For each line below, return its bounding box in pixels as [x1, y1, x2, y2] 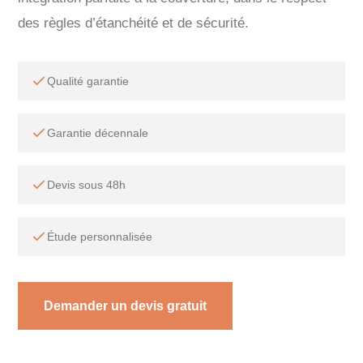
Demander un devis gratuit [44, 299, 207, 313]
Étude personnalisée [47, 230, 153, 243]
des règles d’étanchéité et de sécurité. [18, 15, 250, 31]
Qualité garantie [47, 75, 130, 88]
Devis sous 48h [47, 178, 126, 191]
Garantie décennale [47, 126, 149, 139]
